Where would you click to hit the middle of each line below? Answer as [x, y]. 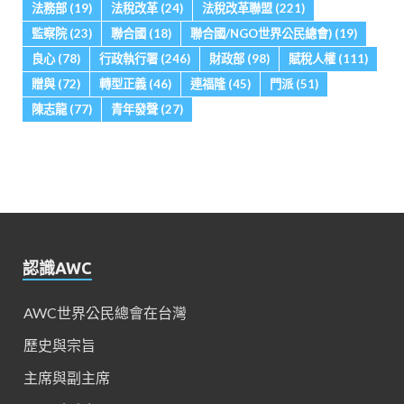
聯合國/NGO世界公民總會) [261, 34]
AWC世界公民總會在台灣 [105, 313]
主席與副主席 [67, 378]
